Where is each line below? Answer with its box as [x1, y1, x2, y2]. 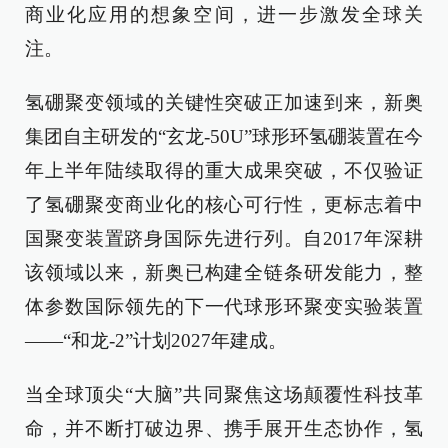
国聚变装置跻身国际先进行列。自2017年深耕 [25, 228, 423, 250]
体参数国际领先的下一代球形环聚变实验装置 [25, 296, 423, 318]
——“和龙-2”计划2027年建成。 [25, 330, 287, 352]
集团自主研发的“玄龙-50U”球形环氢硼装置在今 [25, 126, 423, 148]
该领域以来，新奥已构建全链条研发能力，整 [25, 262, 423, 284]
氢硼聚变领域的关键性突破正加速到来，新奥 [25, 92, 423, 114]
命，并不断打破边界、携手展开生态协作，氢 [25, 418, 423, 440]
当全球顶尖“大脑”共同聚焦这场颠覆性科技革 [25, 384, 423, 406]
